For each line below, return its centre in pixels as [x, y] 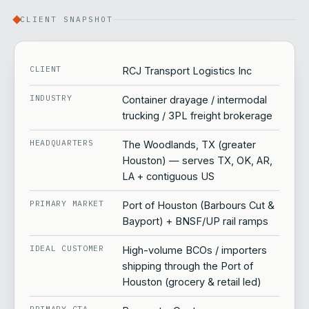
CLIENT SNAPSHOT [67, 19]
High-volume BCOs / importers [195, 250]
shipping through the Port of [188, 266]
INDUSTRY [51, 98]
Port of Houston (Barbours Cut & [198, 205]
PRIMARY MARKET [67, 203]
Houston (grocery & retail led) [192, 282]
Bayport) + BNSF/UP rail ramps [195, 221]
